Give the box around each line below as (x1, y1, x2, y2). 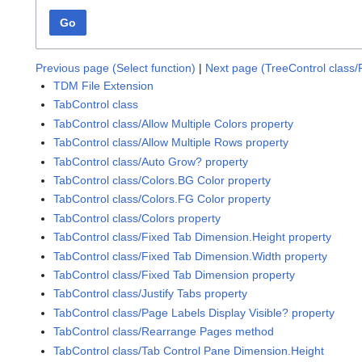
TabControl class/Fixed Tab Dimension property (53, 267, 296, 281)
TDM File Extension (53, 79, 154, 93)
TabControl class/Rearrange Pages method (53, 325, 275, 339)
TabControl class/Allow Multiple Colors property (53, 116, 294, 130)
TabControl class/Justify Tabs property (53, 287, 248, 301)
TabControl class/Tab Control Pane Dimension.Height (53, 343, 325, 357)
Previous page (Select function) (36, 61, 196, 75)
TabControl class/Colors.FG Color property (53, 192, 271, 206)
